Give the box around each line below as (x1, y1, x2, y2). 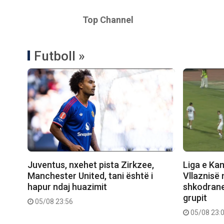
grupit (183, 192, 207, 203)
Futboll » (34, 48, 85, 63)
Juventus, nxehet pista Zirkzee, (27, 159, 154, 170)
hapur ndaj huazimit (27, 181, 107, 192)
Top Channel (82, 14, 133, 25)
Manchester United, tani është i (27, 170, 153, 181)
